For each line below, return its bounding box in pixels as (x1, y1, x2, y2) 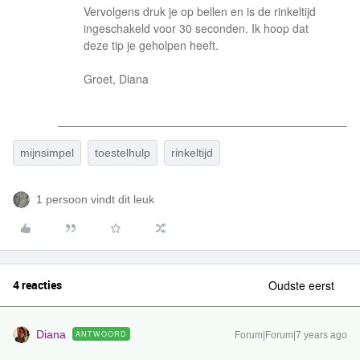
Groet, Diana (84, 71, 149, 87)
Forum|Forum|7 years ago (235, 329, 347, 341)
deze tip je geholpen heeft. (84, 37, 219, 53)
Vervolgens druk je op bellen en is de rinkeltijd (84, 3, 316, 19)
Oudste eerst (268, 277, 334, 293)
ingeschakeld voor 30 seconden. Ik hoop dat (84, 20, 309, 36)
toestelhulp (95, 146, 150, 159)
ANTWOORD (76, 329, 127, 339)
